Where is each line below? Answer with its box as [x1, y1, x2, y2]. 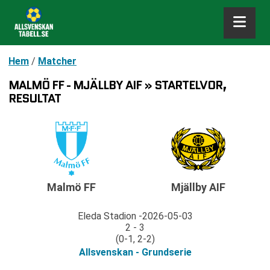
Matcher [38, 55, 77, 67]
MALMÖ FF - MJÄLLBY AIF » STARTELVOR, [8, 77, 227, 93]
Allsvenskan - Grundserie [78, 246, 192, 259]
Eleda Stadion [77, 210, 136, 222]
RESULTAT [8, 90, 61, 107]
